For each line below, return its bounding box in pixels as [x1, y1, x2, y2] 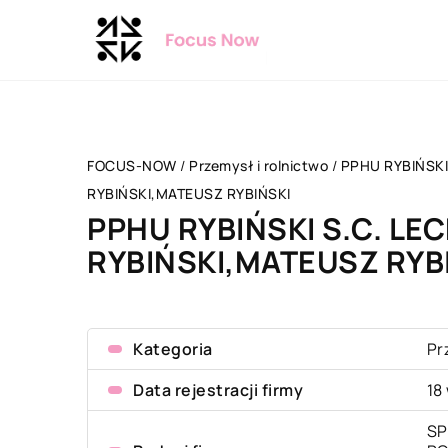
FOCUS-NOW [87, 156, 177, 175]
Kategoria [133, 338, 213, 360]
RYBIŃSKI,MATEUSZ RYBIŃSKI [87, 184, 291, 203]
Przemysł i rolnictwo [189, 156, 328, 175]
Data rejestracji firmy [133, 379, 303, 401]
